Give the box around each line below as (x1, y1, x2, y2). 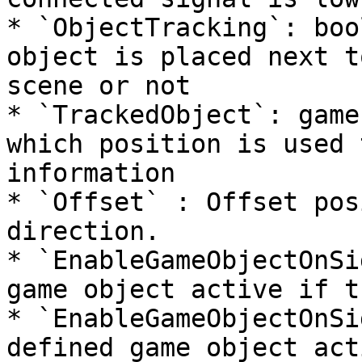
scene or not (6, 71, 191, 100)
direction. (6, 217, 160, 246)
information (6, 158, 175, 187)
